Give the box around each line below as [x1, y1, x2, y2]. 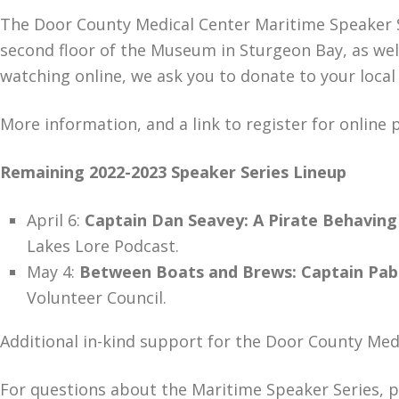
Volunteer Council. [27, 287, 167, 308]
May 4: [27, 261, 79, 282]
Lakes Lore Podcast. [27, 235, 183, 256]
